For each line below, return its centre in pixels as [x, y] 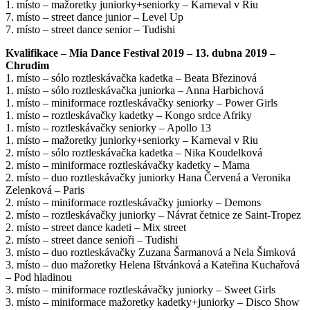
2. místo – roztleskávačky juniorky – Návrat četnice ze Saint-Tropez [153, 215]
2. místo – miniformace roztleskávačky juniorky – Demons [133, 202]
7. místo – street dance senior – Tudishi [90, 29]
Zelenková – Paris [45, 190]
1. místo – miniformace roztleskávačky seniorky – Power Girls [142, 102]
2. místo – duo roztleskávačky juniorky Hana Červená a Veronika [148, 177]
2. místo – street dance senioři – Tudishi [92, 239]
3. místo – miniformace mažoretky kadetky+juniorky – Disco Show [153, 302]
